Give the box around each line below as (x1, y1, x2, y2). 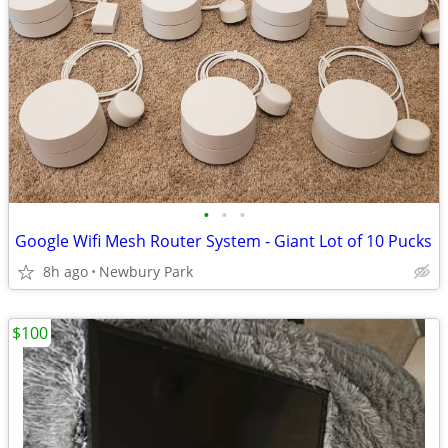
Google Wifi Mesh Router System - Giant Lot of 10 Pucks (15, 230, 432, 252)
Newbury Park (99, 262, 193, 281)
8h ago (43, 262, 88, 281)
